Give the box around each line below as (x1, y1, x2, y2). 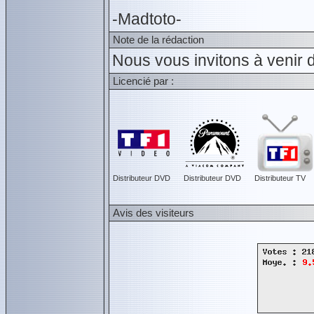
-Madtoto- (112, 10, 182, 28)
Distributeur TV (254, 174, 306, 182)
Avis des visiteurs (113, 207, 194, 219)
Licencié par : (113, 75, 174, 87)
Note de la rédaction (113, 34, 204, 46)
